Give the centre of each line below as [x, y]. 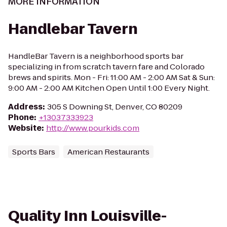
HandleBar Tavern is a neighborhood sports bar [96, 56]
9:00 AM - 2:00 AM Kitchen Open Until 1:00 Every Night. [109, 88]
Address [25, 107]
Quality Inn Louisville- [87, 216]
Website [25, 128]
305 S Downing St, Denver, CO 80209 [115, 107]
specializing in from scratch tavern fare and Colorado [106, 67]
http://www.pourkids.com [93, 128]
